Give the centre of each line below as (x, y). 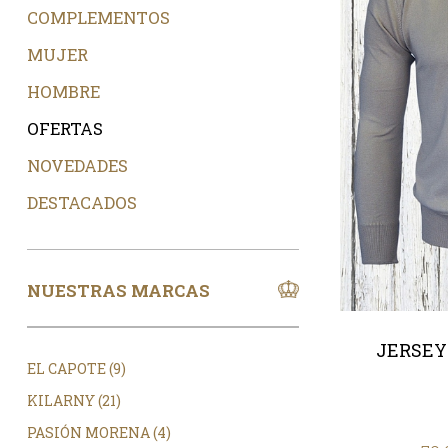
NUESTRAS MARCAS (118, 290)
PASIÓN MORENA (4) (98, 433)
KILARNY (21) (73, 401)
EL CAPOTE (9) (76, 369)
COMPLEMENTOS (98, 17)
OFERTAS (64, 128)
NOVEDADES (77, 165)
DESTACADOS (81, 202)
